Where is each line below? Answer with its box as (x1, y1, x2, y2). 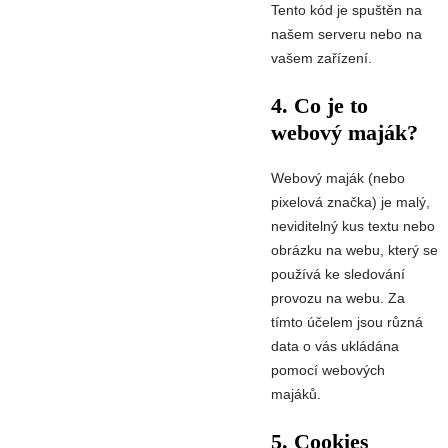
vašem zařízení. (271, 49, 372, 66)
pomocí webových (271, 362, 385, 379)
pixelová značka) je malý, (271, 194, 430, 211)
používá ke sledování (271, 266, 405, 283)
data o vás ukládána (271, 338, 399, 355)
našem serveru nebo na (271, 25, 422, 42)
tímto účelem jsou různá (271, 314, 423, 331)
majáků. (271, 386, 321, 403)
